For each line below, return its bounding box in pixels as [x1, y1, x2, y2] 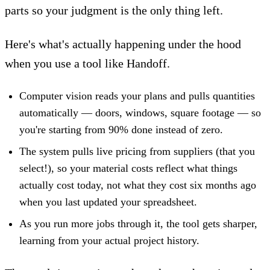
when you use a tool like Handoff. [5, 57, 170, 71]
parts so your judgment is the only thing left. [5, 4, 223, 17]
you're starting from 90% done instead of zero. [19, 124, 223, 136]
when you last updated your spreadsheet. [19, 196, 197, 209]
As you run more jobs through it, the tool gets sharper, [19, 218, 257, 230]
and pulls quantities [167, 90, 255, 102]
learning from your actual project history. [19, 234, 199, 247]
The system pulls [19, 145, 96, 158]
